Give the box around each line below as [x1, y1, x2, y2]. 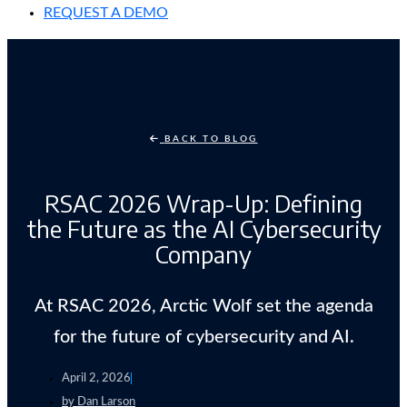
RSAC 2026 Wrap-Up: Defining [45, 188, 362, 219]
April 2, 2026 [62, 372, 131, 385]
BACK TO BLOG [164, 134, 258, 144]
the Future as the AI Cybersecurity [25, 213, 382, 244]
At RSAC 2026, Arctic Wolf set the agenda [34, 297, 373, 316]
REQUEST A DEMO [44, 5, 168, 21]
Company [155, 239, 252, 270]
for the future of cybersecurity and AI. [53, 328, 354, 347]
